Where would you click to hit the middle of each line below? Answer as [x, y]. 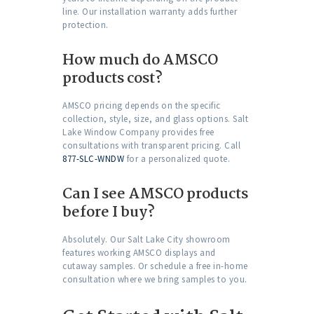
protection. [86, 25]
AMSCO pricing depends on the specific [142, 106]
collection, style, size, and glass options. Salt [155, 119]
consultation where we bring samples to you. [155, 280]
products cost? [112, 79]
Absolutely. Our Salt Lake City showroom [146, 240]
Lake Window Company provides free [138, 132]
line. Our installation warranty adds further [150, 12]
